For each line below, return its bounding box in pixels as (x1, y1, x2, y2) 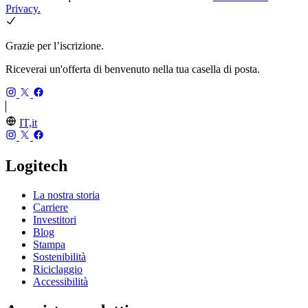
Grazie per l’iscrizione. (5, 39, 104, 52)
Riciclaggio (33, 263, 82, 275)
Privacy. (5, 2, 41, 14)
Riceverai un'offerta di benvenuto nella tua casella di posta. (5, 63, 260, 75)
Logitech (5, 156, 67, 175)
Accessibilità (33, 275, 88, 287)
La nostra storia (33, 188, 100, 201)
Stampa (33, 238, 65, 250)
